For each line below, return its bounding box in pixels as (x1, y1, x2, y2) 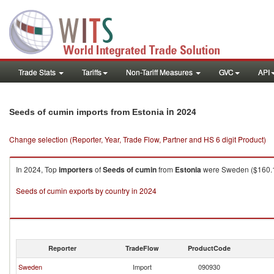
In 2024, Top (16, 164, 59, 174)
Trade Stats (18, 67, 57, 77)
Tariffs (82, 67, 102, 77)
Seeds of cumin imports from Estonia (9, 107, 164, 117)
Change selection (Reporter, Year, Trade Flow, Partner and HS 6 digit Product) (9, 134, 266, 144)
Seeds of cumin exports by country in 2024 (16, 185, 157, 196)
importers (59, 164, 93, 175)
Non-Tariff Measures (126, 67, 194, 77)
